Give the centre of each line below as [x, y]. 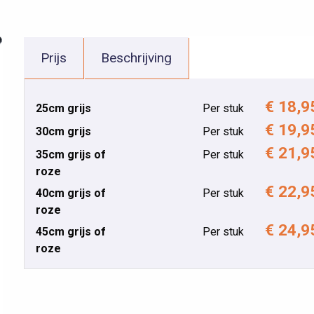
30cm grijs [63, 131]
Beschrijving [136, 57]
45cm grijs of [71, 232]
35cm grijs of [71, 154]
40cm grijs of [71, 193]
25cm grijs [63, 108]
